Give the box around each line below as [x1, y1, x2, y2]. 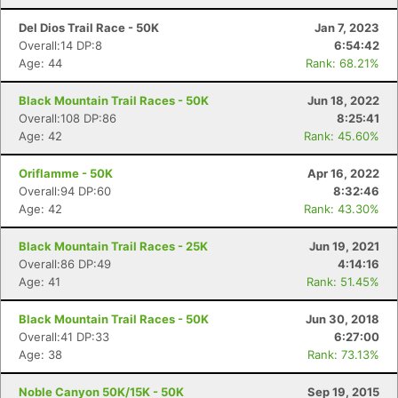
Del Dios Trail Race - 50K [19, 20, 159, 35]
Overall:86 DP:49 [19, 257, 111, 271]
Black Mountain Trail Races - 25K [19, 239, 208, 253]
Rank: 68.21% [306, 56, 379, 70]
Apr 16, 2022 [307, 166, 379, 180]
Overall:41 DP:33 [19, 330, 109, 344]
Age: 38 [19, 347, 62, 362]
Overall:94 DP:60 [19, 184, 111, 198]
